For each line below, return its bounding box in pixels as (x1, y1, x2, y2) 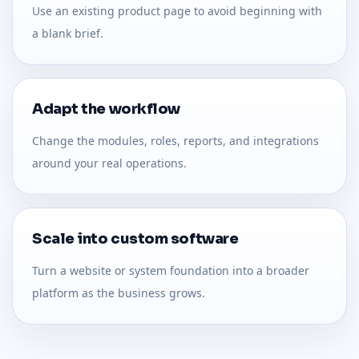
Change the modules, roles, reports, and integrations (32, 132, 319, 148)
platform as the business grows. (32, 284, 205, 301)
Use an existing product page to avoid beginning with (32, 2, 322, 18)
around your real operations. (32, 155, 187, 171)
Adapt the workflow (32, 99, 180, 118)
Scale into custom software (32, 229, 239, 248)
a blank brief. (32, 25, 103, 41)
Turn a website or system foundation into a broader (32, 262, 309, 278)
